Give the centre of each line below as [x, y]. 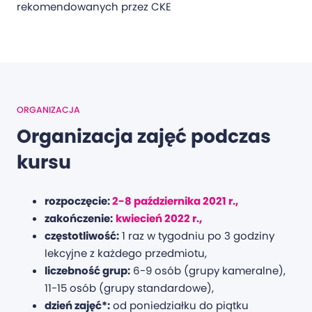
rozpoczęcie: [78, 201]
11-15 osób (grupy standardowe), [129, 288]
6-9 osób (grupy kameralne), [208, 271]
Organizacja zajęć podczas [144, 136]
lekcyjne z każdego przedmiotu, [126, 253]
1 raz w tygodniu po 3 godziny [197, 236]
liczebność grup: [87, 271]
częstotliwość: [82, 236]
